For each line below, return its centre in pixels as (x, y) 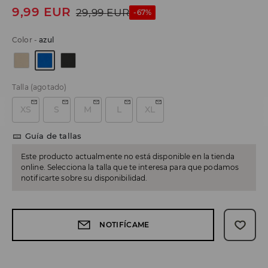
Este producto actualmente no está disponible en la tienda (128, 157)
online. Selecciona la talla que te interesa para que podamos (130, 167)
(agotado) (48, 87)
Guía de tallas (54, 136)
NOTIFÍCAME (124, 225)
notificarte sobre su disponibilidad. (84, 178)
